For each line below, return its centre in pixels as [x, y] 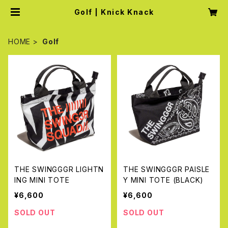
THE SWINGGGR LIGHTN [59, 169]
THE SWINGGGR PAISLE [167, 169]
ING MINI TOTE [42, 180]
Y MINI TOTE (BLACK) [164, 180]
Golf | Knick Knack [114, 12]
